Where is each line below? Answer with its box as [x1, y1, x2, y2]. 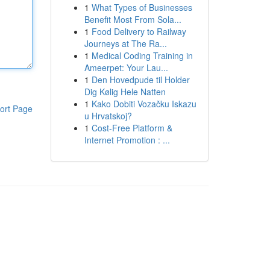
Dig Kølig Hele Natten [84, 86, 166, 98]
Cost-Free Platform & [91, 122, 172, 134]
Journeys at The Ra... [84, 37, 167, 49]
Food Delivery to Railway [91, 25, 186, 37]
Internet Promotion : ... [84, 134, 170, 146]
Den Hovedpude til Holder [91, 74, 190, 86]
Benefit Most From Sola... [84, 13, 181, 25]
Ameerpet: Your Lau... [84, 61, 168, 74]
